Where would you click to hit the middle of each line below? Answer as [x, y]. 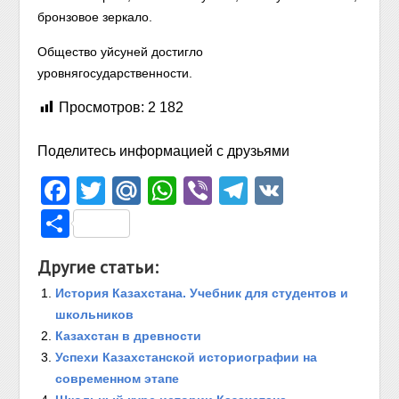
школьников [95, 314]
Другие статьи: [98, 267]
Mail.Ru [190, 191]
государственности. [136, 73]
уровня [58, 73]
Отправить [141, 224]
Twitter [148, 191]
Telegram [307, 191]
